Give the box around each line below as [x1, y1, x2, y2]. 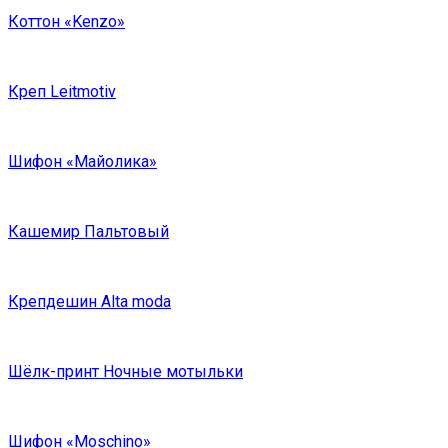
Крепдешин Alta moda [8, 292, 171, 312]
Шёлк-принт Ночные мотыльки [8, 362, 243, 382]
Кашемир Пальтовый [8, 222, 169, 242]
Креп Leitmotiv [8, 82, 116, 102]
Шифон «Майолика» [8, 152, 157, 172]
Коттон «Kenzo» [8, 12, 125, 32]
